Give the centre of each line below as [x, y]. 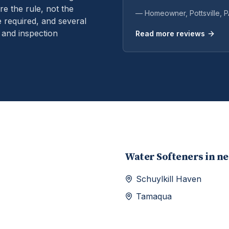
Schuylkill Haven [169, 179]
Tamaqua [154, 196]
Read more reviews [170, 33]
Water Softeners [164, 157]
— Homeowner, [163, 13]
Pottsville [205, 13]
